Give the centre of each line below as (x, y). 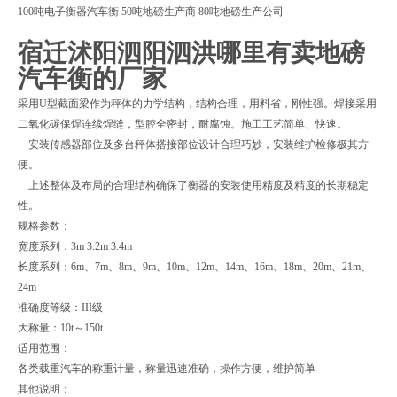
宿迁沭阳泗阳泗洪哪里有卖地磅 (191, 52)
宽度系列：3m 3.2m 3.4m (75, 246)
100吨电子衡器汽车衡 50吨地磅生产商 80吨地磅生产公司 (151, 11)
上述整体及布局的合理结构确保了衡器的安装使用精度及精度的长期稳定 (193, 185)
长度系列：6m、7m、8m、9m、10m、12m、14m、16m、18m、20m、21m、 (195, 266)
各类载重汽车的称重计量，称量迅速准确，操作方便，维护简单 (167, 368)
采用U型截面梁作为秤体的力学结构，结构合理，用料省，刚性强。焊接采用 (197, 103)
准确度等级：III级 (60, 307)
